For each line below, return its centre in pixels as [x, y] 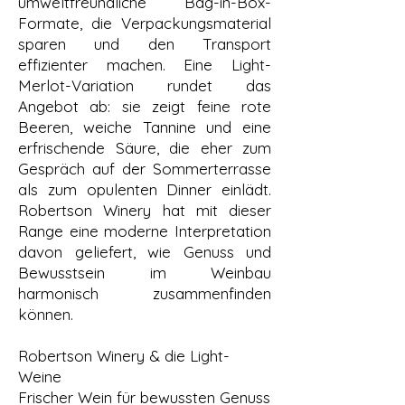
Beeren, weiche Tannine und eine [145, 127]
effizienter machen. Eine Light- [145, 65]
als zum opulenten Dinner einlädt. [145, 190]
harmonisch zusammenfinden [145, 294]
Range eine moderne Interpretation [145, 231]
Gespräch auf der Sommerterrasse [145, 169]
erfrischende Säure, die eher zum [145, 148]
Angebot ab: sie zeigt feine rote [145, 107]
